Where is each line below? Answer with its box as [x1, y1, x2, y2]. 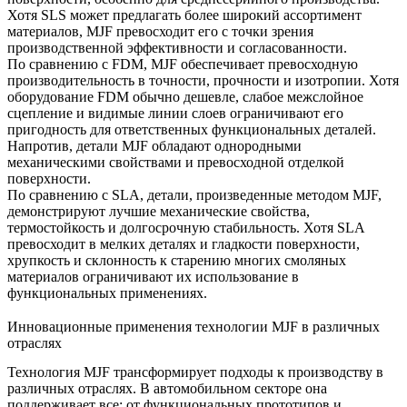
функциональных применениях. [7, 285, 207, 301]
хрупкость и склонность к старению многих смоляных [7, 253, 346, 268]
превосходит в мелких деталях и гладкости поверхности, [7, 236, 360, 252]
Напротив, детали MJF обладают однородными [7, 138, 302, 154]
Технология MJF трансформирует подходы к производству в [7, 364, 383, 381]
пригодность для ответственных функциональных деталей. [7, 122, 376, 137]
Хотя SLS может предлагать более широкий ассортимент [7, 7, 362, 23]
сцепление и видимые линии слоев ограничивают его [7, 105, 343, 121]
